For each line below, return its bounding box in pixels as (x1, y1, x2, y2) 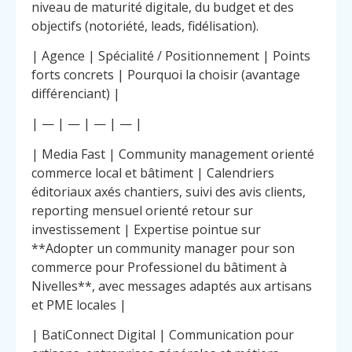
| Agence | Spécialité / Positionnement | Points (31, 46, 310, 64)
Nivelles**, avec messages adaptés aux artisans (31, 277, 312, 295)
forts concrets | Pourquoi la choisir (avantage (31, 65, 300, 83)
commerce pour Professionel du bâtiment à (31, 258, 287, 276)
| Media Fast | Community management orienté (31, 145, 314, 163)
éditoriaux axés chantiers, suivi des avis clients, (31, 182, 306, 200)
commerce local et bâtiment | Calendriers (31, 163, 274, 181)
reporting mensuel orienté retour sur (31, 201, 253, 219)
